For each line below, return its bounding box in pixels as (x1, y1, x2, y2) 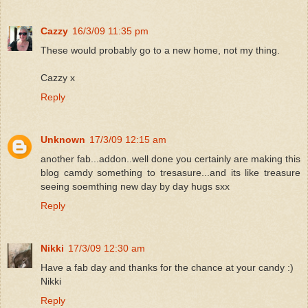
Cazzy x (41, 72, 75, 84)
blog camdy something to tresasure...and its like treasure (41, 167, 300, 179)
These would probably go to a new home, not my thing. (41, 45, 280, 56)
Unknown (41, 134, 85, 146)
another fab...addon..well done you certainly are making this (41, 153, 300, 165)
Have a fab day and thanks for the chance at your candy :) (41, 262, 294, 274)
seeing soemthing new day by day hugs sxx (41, 181, 230, 192)
